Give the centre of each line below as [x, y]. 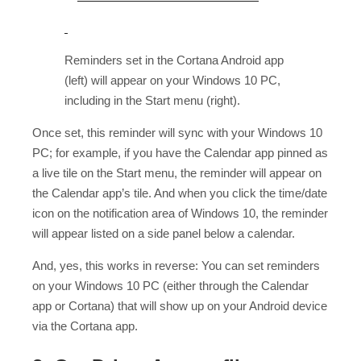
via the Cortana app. [85, 326]
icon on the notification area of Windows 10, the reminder [180, 213]
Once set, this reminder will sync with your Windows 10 [177, 132]
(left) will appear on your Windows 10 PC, [172, 80]
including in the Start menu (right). [152, 100]
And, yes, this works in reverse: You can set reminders [176, 265]
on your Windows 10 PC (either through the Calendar [170, 285]
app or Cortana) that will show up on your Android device [180, 305]
